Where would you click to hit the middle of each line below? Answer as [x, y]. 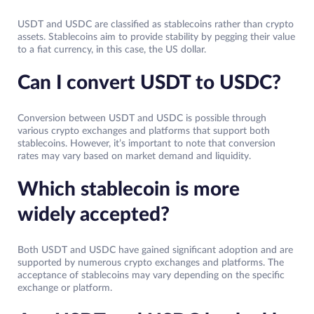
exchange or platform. [65, 288]
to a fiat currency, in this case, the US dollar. [112, 50]
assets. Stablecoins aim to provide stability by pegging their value [156, 37]
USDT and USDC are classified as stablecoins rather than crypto [156, 25]
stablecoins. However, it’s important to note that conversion [146, 144]
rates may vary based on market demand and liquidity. [134, 157]
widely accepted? [94, 215]
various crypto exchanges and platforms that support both [144, 131]
